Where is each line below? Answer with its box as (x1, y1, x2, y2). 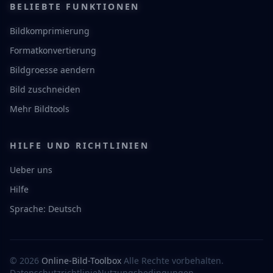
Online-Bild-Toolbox (41, 255, 121, 266)
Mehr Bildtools (10, 103, 69, 115)
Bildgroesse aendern (10, 64, 95, 76)
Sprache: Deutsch (10, 203, 82, 214)
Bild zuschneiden (10, 83, 80, 95)
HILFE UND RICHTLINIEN (10, 140, 149, 151)
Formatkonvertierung (10, 44, 96, 56)
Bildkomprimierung (10, 25, 90, 37)
